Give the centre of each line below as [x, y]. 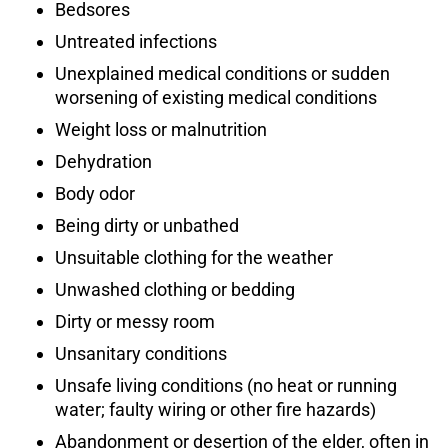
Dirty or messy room [135, 322]
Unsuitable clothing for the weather [194, 258]
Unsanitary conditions [141, 354]
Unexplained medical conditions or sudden [222, 74]
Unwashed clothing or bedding [175, 290]
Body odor [95, 194]
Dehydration [103, 162]
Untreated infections [136, 42]
